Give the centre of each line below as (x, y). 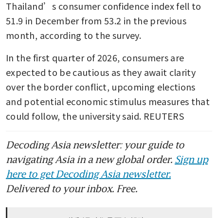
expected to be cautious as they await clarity (101, 72)
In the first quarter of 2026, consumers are (95, 58)
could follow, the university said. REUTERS (95, 116)
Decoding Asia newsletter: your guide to (95, 145)
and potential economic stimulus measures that (108, 101)
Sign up (191, 159)
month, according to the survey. (74, 35)
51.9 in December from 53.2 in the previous (96, 21)
